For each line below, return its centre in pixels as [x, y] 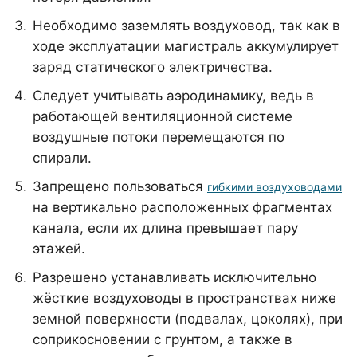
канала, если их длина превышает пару [165, 228]
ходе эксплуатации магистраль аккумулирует [186, 46]
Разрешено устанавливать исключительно [175, 277]
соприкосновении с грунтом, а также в [163, 339]
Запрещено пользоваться [120, 186]
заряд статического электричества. [153, 67]
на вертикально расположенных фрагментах [182, 207]
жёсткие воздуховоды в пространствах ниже [184, 298]
